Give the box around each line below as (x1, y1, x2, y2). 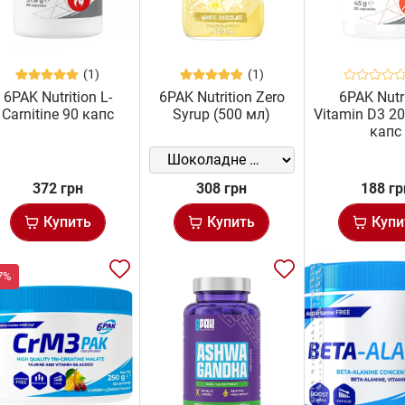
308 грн (196, 179, 248, 197)
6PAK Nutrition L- (3, 88, 112, 106)
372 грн (32, 179, 83, 197)
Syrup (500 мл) (173, 105, 271, 123)
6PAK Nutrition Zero (158, 88, 285, 106)
